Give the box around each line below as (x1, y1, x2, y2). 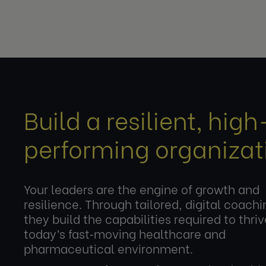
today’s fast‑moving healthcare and (24, 224, 226, 242)
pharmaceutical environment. (24, 239, 193, 256)
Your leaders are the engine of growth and (24, 180, 259, 197)
